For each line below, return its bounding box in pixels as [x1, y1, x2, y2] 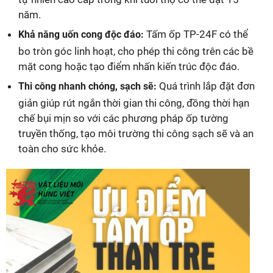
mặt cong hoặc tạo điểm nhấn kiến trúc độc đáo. [18, 60, 239, 73]
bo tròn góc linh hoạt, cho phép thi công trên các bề [18, 44, 253, 57]
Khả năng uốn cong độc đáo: [18, 28, 144, 40]
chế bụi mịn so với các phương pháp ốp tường [18, 112, 229, 124]
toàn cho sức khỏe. [18, 142, 106, 155]
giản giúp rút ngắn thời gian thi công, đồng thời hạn [18, 96, 249, 109]
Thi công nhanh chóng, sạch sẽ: [18, 80, 157, 92]
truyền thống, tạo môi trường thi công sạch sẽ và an [18, 127, 253, 140]
